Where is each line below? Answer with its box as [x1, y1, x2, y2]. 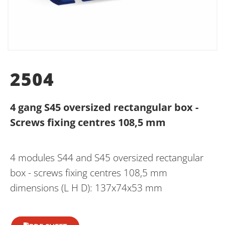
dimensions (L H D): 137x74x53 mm [10, 181, 162, 194]
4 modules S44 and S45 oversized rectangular [10, 151, 203, 164]
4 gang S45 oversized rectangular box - [10, 100, 198, 114]
